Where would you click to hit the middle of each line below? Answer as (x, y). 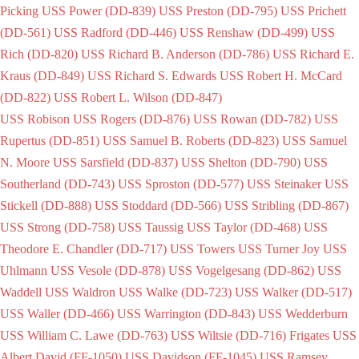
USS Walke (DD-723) (175, 292)
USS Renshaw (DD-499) (244, 32)
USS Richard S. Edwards (152, 75)
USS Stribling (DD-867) (286, 205)
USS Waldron (80, 292)
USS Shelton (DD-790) (241, 162)
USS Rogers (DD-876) (131, 119)
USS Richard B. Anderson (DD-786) (175, 54)
